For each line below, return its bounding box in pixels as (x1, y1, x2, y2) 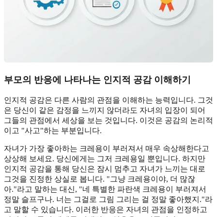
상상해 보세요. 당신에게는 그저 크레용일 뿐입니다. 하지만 (4, 154, 205, 163)
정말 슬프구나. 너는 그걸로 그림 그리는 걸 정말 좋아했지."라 (4, 195, 213, 203)
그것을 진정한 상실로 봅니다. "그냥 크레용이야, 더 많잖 (4, 174, 195, 183)
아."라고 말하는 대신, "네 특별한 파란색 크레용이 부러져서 (4, 185, 206, 193)
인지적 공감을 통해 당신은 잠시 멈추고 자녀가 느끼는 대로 (4, 164, 205, 173)
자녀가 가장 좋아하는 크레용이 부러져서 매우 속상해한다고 (4, 144, 209, 153)
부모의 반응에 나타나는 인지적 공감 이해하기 (4, 75, 191, 85)
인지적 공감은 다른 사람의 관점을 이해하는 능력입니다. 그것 (4, 95, 213, 104)
